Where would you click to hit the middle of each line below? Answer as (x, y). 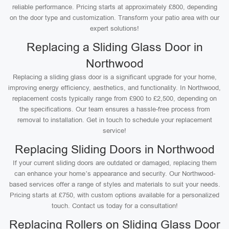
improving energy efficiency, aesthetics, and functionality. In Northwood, (114, 88)
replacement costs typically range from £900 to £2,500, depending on (114, 98)
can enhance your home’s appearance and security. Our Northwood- (114, 174)
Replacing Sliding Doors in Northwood (114, 149)
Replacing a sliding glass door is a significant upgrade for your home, (114, 77)
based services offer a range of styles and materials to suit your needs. (114, 184)
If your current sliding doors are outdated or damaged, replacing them (114, 163)
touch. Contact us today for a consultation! (114, 206)
